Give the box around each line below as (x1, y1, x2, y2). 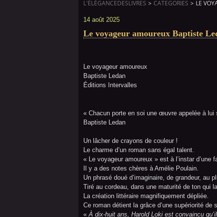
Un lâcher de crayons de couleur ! (83, 137, 178, 144)
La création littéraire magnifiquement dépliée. (83, 192, 209, 200)
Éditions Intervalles (83, 81, 137, 89)
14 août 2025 (83, 16, 120, 23)
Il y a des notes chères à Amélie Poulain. (83, 165, 199, 172)
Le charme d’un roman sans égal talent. (83, 146, 194, 154)
